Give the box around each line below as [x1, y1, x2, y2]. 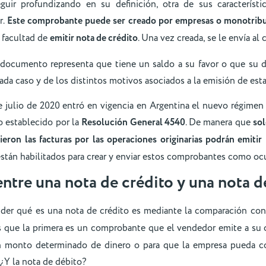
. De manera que [185, 116, 254, 129]
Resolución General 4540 [81, 116, 185, 130]
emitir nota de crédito [50, 31, 138, 46]
